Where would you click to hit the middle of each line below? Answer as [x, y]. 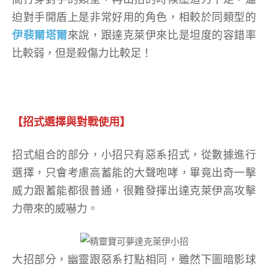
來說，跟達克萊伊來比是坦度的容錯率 [162, 35]
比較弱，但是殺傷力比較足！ [82, 53]
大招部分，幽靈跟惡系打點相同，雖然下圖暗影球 [134, 259]
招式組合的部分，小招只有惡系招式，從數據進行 [134, 155]
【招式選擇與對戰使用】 [71, 122]
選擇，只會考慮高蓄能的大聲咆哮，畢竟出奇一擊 [134, 173]
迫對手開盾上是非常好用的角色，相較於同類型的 [134, 17]
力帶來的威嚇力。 [55, 208]
